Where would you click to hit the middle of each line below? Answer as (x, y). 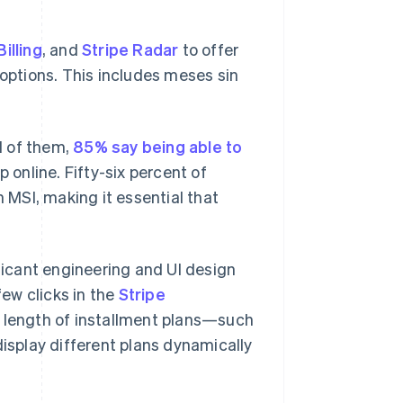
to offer (209, 49)
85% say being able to (158, 146)
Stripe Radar (130, 49)
